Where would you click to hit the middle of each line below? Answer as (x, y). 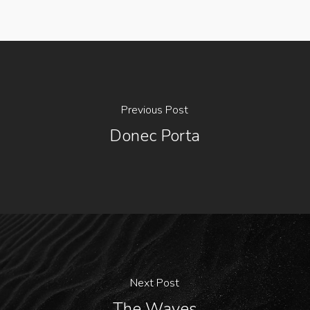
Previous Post (155, 110)
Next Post (155, 283)
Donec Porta (155, 136)
